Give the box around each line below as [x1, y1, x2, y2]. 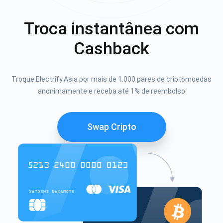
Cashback [74, 38, 149, 58]
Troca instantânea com [24, 18, 199, 38]
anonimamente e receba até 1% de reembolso [38, 87, 185, 95]
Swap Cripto [87, 121, 136, 132]
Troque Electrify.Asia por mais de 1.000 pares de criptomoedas [11, 75, 212, 83]
